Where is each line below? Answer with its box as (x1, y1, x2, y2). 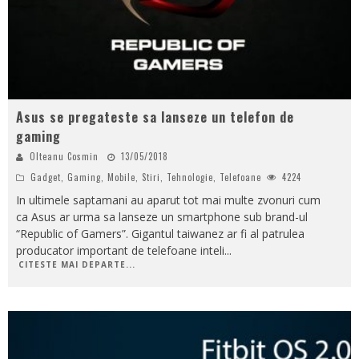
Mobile (107, 171, 135, 184)
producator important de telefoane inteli (16, 243, 224, 259)
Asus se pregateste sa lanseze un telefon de (16, 107, 294, 127)
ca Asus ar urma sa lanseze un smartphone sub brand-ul (16, 209, 308, 225)
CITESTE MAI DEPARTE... (18, 259, 135, 271)
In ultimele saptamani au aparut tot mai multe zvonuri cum (16, 192, 321, 208)
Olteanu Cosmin (30, 150, 99, 163)
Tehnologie (167, 171, 213, 184)
